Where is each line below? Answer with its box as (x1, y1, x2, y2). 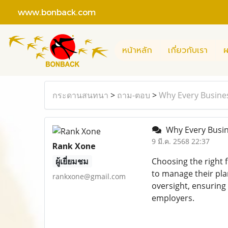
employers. (151, 192, 194, 204)
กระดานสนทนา (52, 90, 108, 101)
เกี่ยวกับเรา (168, 44, 208, 56)
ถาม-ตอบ (117, 90, 150, 101)
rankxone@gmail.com (52, 172, 126, 181)
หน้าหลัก (122, 44, 152, 56)
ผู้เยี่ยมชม (55, 156, 89, 167)
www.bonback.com (8, 7, 96, 17)
